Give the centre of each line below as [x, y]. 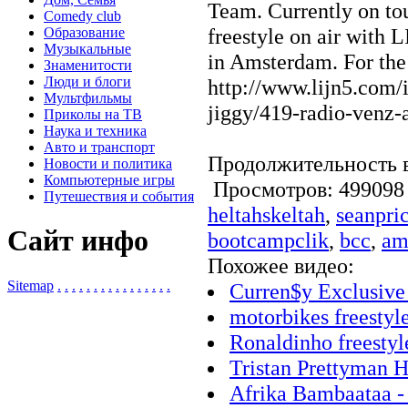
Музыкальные [87, 48]
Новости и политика [108, 163]
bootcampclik [268, 240]
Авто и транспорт [99, 147]
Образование [84, 32]
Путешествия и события [119, 196]
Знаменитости [88, 65]
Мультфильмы [88, 97]
